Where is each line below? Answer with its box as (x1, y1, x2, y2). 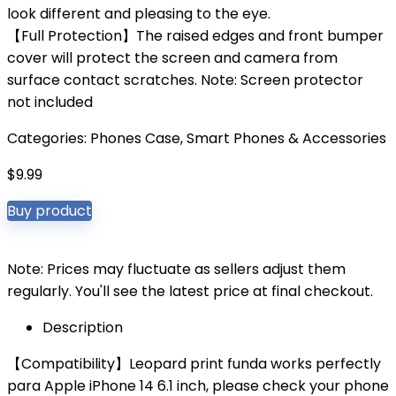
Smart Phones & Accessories (187, 128, 386, 148)
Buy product (7, 201, 92, 221)
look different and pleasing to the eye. (7, 4, 270, 24)
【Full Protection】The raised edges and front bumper (7, 26, 384, 46)
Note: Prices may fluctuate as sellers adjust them (7, 259, 346, 279)
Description (42, 317, 123, 338)
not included (7, 92, 93, 112)
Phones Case (90, 128, 180, 148)
